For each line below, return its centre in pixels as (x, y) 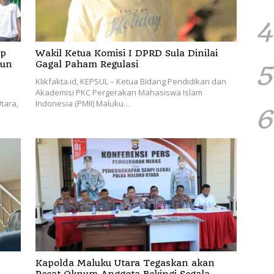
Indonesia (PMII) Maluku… (83, 104)
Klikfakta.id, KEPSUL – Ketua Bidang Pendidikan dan (131, 82)
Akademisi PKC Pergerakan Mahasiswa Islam (119, 93)
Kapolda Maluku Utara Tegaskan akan (125, 263)
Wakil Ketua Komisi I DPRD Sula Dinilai (126, 54)
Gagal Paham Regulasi (87, 65)
